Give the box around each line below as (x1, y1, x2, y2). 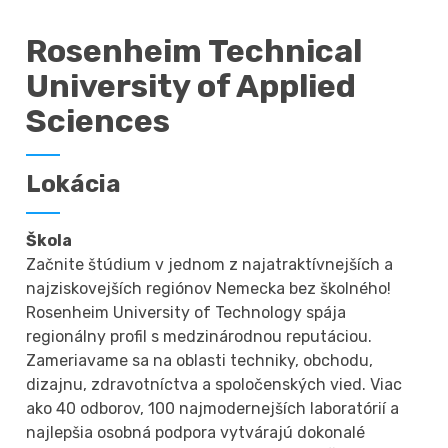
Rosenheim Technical (26, 31, 363, 70)
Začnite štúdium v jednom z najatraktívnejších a (26, 254, 394, 274)
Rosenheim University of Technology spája (26, 302, 347, 322)
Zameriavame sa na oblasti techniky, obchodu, (26, 350, 374, 370)
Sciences (26, 101, 171, 140)
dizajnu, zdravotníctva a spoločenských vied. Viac (26, 374, 403, 394)
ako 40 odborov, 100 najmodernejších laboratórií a (26, 398, 400, 418)
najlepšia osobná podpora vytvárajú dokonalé (26, 422, 366, 442)
